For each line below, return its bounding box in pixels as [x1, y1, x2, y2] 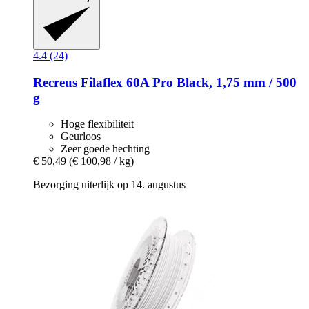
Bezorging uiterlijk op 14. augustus [33, 179, 186, 191]
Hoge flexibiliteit [61, 118, 134, 130]
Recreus [33, 74, 77, 90]
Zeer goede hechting [61, 143, 150, 155]
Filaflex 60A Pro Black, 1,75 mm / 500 [77, 74, 297, 90]
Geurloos [61, 130, 101, 143]
